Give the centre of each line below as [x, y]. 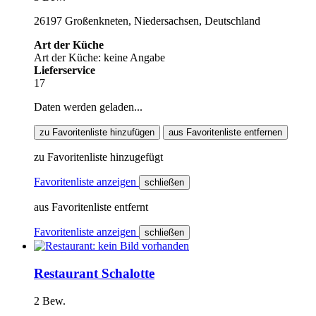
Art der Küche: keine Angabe [99, 58]
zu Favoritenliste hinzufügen [97, 133]
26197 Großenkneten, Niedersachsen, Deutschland [147, 21]
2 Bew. [50, 300]
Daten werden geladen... [88, 107]
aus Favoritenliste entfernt [91, 207]
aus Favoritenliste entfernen [225, 133]
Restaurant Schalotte [94, 273]
